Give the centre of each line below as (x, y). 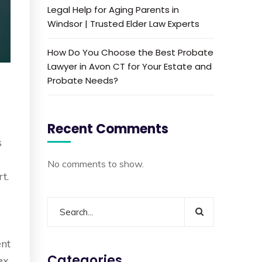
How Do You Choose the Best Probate (131, 52)
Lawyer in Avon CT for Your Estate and (130, 66)
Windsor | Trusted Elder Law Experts (124, 24)
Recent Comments (108, 129)
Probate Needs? (83, 80)
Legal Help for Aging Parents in (113, 10)
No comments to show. (96, 164)
